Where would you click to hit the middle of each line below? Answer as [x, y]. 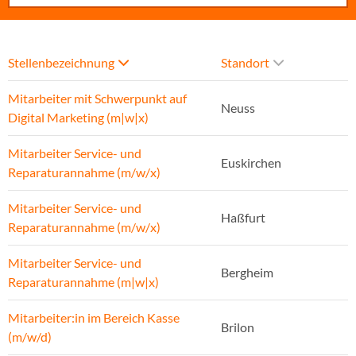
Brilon [238, 327]
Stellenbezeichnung [61, 63]
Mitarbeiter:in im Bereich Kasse [94, 318]
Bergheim [247, 273]
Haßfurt [243, 218]
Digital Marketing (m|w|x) [78, 118]
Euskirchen [251, 163]
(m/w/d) [30, 337]
